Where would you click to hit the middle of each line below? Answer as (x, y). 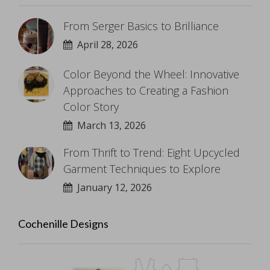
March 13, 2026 (109, 125)
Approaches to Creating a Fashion (146, 90)
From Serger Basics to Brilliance (141, 26)
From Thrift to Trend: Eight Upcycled (152, 152)
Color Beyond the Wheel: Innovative (151, 74)
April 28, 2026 (105, 44)
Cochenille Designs (63, 223)
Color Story (91, 106)
